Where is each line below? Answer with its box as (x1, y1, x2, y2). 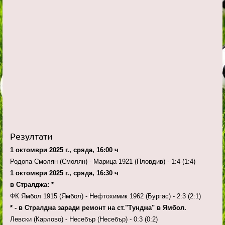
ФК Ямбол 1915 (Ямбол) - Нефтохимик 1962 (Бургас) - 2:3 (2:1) (10, 192, 203, 200)
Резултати (10, 131, 53, 142)
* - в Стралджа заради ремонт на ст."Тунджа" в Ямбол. (10, 204, 186, 212)
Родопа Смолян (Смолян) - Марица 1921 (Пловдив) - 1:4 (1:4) (10, 158, 197, 166)
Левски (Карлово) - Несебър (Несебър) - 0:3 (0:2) (10, 215, 160, 223)
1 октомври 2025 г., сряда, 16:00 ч (10, 146, 119, 154)
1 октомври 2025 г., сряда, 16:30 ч (10, 169, 121, 177)
